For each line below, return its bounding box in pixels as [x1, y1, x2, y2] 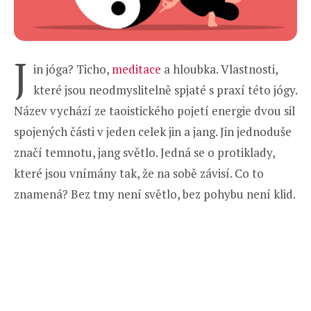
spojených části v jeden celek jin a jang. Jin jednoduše [14, 123, 292, 140]
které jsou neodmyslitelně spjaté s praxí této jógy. [33, 81, 297, 98]
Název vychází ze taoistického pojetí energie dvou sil [14, 102, 295, 119]
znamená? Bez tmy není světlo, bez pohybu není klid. [14, 185, 296, 202]
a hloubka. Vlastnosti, [161, 60, 278, 77]
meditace [112, 60, 161, 77]
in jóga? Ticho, [33, 60, 112, 77]
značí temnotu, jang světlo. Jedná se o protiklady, [14, 144, 275, 160]
